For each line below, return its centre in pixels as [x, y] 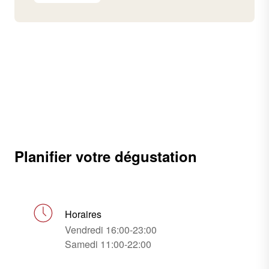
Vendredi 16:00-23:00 [111, 230]
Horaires [83, 214]
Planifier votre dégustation [106, 156]
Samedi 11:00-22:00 [108, 244]
